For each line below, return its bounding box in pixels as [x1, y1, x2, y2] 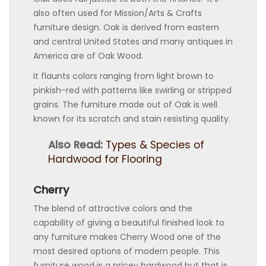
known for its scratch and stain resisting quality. [33, 112, 230, 125]
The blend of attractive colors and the [33, 202, 192, 214]
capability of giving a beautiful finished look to [33, 216, 224, 229]
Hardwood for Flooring [48, 151, 162, 166]
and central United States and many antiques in [33, 35, 233, 47]
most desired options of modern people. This [33, 245, 220, 257]
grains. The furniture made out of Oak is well [33, 98, 217, 110]
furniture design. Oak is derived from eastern [33, 21, 219, 33]
